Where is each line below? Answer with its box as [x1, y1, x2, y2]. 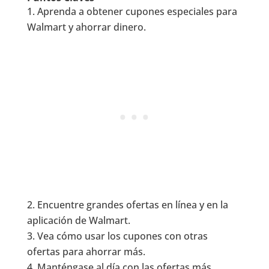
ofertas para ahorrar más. [26, 245, 145, 259]
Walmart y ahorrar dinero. [26, 20, 146, 34]
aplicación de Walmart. [26, 214, 130, 228]
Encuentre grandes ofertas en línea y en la [37, 198, 228, 212]
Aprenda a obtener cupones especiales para [37, 5, 237, 19]
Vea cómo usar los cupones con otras [37, 229, 208, 243]
